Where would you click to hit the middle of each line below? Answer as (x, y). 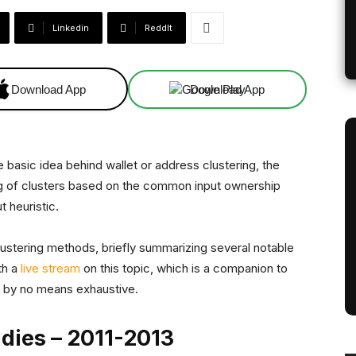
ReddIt (159, 28)
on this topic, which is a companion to (184, 268)
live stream (50, 268)
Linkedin (71, 28)
